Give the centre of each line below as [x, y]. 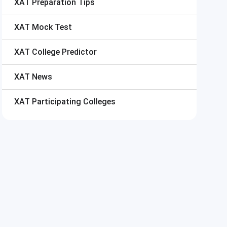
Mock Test [52, 27]
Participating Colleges [74, 102]
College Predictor [64, 52]
